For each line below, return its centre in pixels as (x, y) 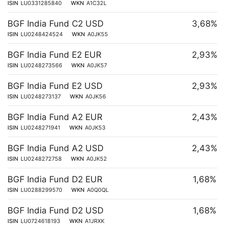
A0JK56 (96, 96)
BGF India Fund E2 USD (55, 86)
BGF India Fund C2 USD (55, 24)
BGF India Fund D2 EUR (55, 179)
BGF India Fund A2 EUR (55, 117)
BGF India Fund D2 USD (55, 210)
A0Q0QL (98, 190)
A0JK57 (97, 65)
